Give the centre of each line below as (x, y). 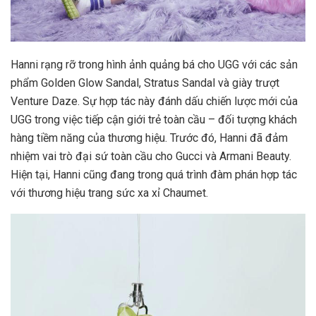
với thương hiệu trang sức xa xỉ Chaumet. (109, 193)
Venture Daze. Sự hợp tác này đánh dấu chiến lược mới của (154, 102)
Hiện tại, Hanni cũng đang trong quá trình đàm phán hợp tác (154, 175)
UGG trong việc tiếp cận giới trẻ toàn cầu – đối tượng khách (154, 120)
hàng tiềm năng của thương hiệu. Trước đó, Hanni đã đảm (149, 138)
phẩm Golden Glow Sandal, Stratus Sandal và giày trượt (145, 83)
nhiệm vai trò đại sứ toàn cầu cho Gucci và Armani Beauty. (151, 157)
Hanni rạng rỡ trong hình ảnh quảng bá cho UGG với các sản (154, 65)
